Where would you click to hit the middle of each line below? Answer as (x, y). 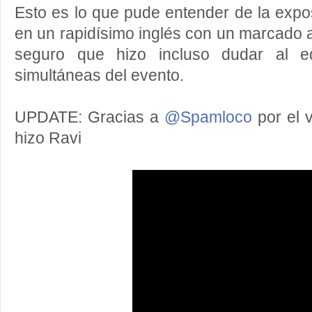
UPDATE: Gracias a (89, 117)
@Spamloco (208, 117)
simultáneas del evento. (99, 76)
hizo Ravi (48, 138)
